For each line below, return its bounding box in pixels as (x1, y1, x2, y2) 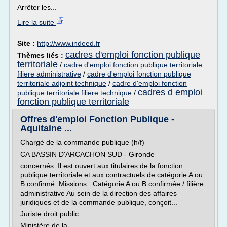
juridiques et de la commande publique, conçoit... (20, 198, 177, 206)
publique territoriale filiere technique (17, 89, 132, 97)
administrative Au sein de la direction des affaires (20, 189, 177, 197)
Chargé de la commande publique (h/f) (20, 138, 144, 146)
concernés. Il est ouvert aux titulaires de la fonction (20, 162, 183, 170)
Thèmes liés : (17, 51, 65, 59)
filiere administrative (17, 70, 81, 78)
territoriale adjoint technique (17, 79, 106, 87)
